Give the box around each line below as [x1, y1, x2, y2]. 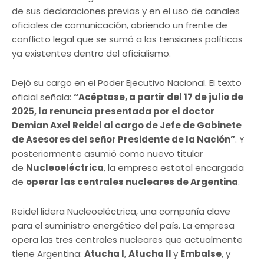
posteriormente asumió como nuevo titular [12, 147, 203, 160]
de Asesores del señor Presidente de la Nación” [12, 133, 235, 146]
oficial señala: [12, 91, 74, 104]
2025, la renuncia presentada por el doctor [12, 105, 214, 118]
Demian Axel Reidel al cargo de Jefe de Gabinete [12, 119, 242, 132]
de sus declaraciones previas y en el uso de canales [12, 5, 240, 18]
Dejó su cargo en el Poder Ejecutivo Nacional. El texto [12, 77, 242, 90]
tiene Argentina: [12, 247, 84, 260]
